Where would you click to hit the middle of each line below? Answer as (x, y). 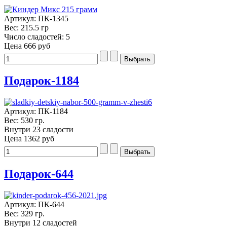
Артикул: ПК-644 (34, 205)
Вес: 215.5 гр (26, 27)
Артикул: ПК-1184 (36, 111)
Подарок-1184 (42, 81)
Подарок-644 (39, 174)
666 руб (37, 46)
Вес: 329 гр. (24, 214)
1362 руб (39, 139)
